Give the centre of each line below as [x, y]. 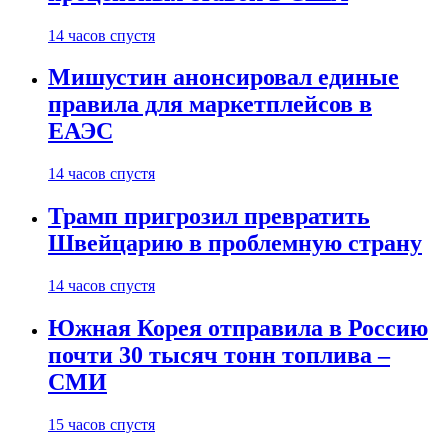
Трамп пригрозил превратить [209, 216]
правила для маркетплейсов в [210, 104]
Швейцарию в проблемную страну [235, 243]
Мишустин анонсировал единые [223, 77]
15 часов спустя [101, 424]
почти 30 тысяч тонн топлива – [219, 355]
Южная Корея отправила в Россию [238, 328]
